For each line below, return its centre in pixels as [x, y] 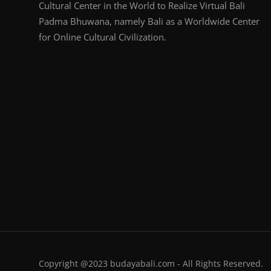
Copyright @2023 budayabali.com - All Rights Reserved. [151, 263]
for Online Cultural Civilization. [103, 37]
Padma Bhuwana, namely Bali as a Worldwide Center [149, 21]
